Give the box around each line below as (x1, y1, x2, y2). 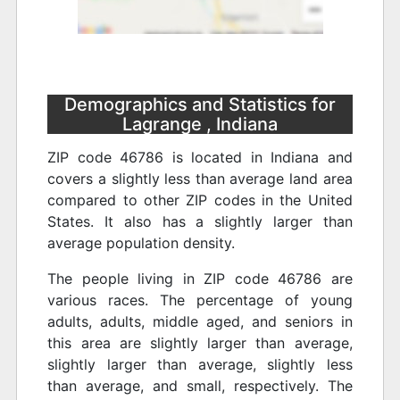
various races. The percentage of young (47, 291, 353, 310)
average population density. (47, 234, 236, 253)
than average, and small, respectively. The (47, 377, 353, 396)
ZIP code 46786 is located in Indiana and (47, 148, 353, 167)
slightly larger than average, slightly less (47, 355, 353, 374)
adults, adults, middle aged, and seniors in (47, 312, 353, 331)
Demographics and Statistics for (64, 93, 336, 115)
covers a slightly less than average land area (47, 170, 353, 188)
